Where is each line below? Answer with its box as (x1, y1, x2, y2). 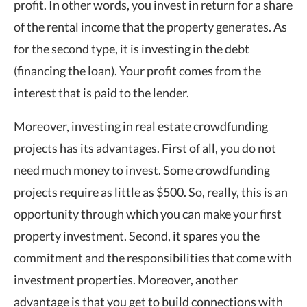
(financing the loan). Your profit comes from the (14, 62, 261, 78)
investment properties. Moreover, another (14, 271, 238, 287)
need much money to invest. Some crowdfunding (14, 162, 270, 177)
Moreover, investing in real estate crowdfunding (14, 118, 268, 134)
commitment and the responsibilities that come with (14, 249, 292, 265)
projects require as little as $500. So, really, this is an (14, 184, 288, 199)
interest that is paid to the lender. (14, 84, 189, 100)
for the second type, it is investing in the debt (14, 40, 249, 56)
